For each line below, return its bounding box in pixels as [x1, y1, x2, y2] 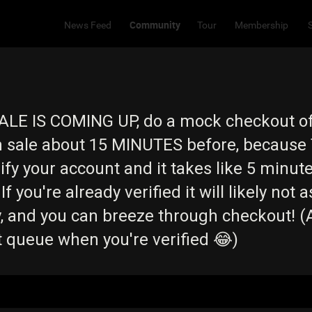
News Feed [63, 19, 111, 31]
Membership [234, 19, 288, 31]
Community [129, 17, 180, 31]
